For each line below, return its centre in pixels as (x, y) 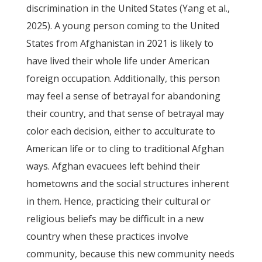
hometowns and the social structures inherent (127, 184)
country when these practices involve (107, 236)
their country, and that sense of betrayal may (125, 113)
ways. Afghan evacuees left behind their (113, 166)
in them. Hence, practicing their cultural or (118, 201)
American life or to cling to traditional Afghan (125, 149)
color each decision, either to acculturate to (120, 131)
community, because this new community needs (130, 254)
